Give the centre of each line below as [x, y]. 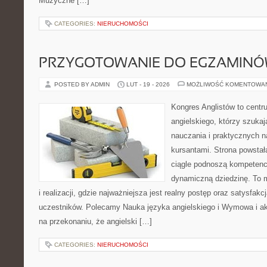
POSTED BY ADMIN [83, 84]
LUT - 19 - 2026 [148, 84]
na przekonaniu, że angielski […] [95, 221]
